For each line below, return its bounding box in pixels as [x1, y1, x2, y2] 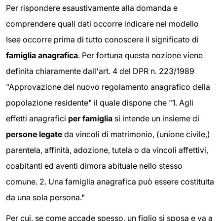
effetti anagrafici [6, 113, 68, 124]
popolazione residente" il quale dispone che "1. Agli [6, 98, 193, 108]
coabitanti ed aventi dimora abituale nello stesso [6, 161, 183, 171]
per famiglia [68, 113, 112, 124]
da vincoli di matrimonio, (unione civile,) [64, 129, 210, 140]
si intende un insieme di [112, 113, 199, 124]
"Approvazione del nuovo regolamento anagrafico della [6, 82, 210, 92]
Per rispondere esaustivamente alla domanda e [6, 3, 178, 13]
